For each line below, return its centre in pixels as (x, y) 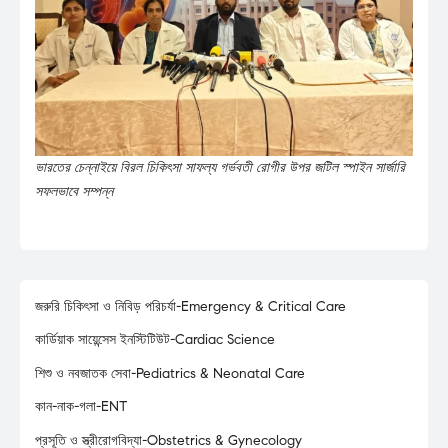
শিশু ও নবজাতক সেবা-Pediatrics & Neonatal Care (170, 373)
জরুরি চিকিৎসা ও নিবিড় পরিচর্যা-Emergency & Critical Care (190, 306)
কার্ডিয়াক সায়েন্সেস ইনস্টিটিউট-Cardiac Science (155, 340)
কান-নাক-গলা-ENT (81, 407)
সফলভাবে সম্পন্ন (74, 191)
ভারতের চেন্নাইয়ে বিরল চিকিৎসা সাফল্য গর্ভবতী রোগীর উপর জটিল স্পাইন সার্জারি (220, 167)
